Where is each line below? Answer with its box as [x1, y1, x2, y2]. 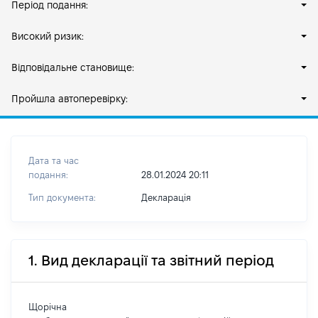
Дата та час [28, 155, 79, 165]
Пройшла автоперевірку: [11, 93, 128, 104]
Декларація [141, 192, 191, 202]
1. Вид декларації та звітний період [28, 253, 274, 268]
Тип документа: [28, 192, 96, 202]
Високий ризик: [11, 31, 84, 42]
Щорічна [28, 302, 67, 312]
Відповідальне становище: [11, 62, 134, 73]
